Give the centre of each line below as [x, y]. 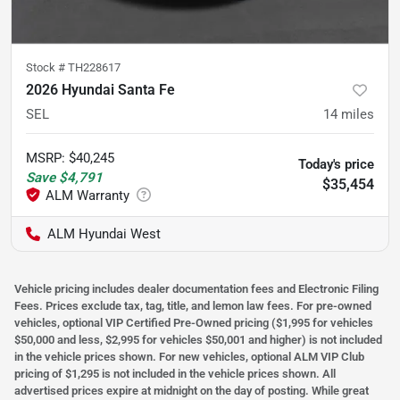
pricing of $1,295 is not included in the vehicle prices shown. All [175, 373]
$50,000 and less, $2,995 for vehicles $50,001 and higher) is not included [198, 339]
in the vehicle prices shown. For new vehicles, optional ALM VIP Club [189, 356]
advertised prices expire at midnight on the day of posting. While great [192, 390]
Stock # [47, 67]
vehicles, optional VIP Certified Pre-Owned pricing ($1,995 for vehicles [194, 322]
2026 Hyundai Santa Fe [100, 89]
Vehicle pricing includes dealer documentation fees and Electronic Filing [196, 288]
